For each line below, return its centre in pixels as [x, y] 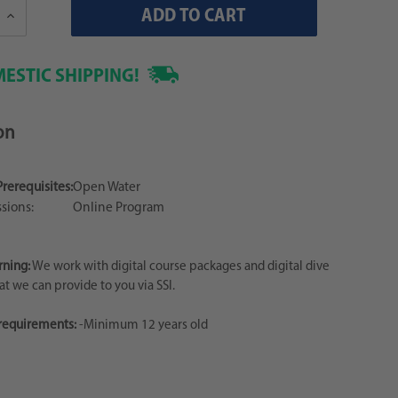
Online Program [118, 207]
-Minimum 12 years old [143, 325]
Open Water [106, 187]
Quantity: [29, 28]
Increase [25, 15]
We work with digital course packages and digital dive [179, 267]
